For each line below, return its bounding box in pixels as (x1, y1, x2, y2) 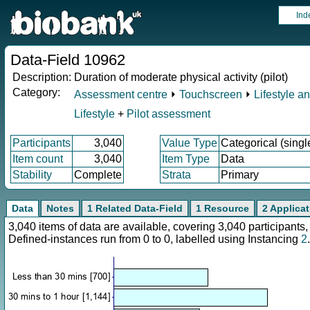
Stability (12, 169, 52, 181)
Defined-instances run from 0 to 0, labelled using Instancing (8, 233, 301, 245)
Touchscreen (179, 89, 242, 100)
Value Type (162, 137, 217, 149)
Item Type (162, 153, 210, 165)
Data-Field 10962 (10, 51, 125, 69)
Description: (12, 71, 71, 83)
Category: (12, 86, 60, 98)
